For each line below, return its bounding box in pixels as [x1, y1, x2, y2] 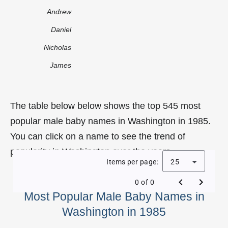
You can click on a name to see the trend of [10, 131, 185, 141]
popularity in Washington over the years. [10, 146, 173, 157]
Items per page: [106, 157, 158, 166]
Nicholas [44, 43, 71, 51]
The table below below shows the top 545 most [10, 100, 201, 111]
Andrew [47, 7, 71, 16]
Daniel [51, 25, 71, 34]
